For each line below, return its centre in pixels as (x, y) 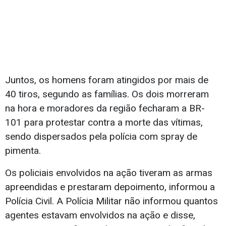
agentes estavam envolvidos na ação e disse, (100, 215)
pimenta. (23, 151)
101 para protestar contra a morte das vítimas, (104, 123)
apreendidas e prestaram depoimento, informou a (110, 187)
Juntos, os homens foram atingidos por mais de (107, 80)
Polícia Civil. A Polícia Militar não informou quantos (111, 201)
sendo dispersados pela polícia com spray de (101, 137)
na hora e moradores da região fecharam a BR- (105, 108)
